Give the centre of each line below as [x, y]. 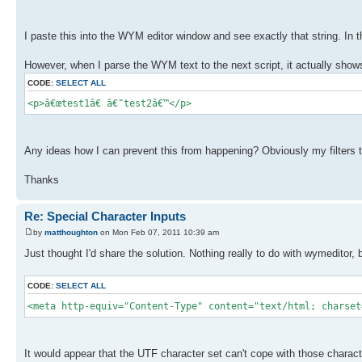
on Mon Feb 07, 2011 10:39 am [158, 232]
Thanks [42, 180]
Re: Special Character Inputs [105, 217]
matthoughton [71, 232]
